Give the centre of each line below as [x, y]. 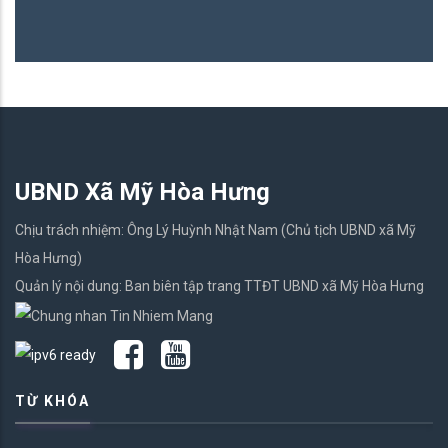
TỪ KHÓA [52, 400]
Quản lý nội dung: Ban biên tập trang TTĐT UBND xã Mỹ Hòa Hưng [219, 286]
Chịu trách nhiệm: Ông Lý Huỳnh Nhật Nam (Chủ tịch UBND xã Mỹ [215, 230]
